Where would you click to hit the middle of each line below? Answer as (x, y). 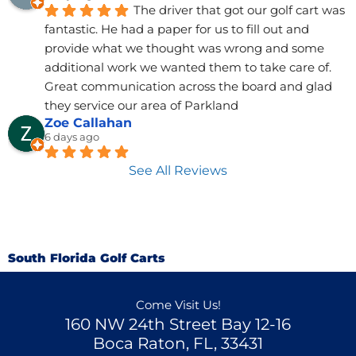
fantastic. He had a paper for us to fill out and (177, 29)
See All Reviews (178, 170)
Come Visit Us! (178, 305)
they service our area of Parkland (141, 106)
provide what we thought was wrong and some (184, 48)
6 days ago (72, 137)
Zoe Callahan (88, 123)
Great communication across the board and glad (188, 87)
